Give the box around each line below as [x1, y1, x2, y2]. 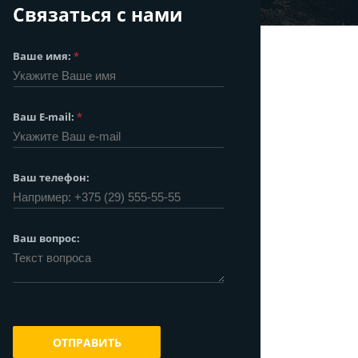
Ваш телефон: [13, 170, 89, 185]
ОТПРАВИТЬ [52, 335, 121, 350]
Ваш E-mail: [13, 109, 74, 124]
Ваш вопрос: [13, 231, 80, 245]
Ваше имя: [13, 49, 71, 63]
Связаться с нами [13, 2, 183, 27]
